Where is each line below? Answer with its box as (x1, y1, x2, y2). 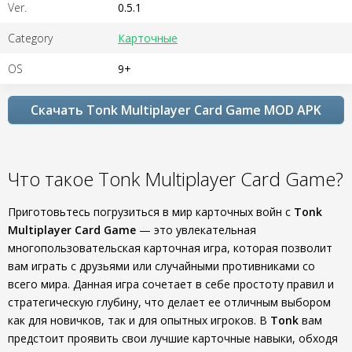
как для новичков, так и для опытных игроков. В (8, 313, 270, 328)
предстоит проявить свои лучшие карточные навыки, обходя (8, 331, 338, 346)
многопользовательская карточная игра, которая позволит (8, 240, 332, 255)
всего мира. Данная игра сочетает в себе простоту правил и (8, 277, 334, 291)
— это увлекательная (136, 222, 256, 237)
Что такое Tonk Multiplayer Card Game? (8, 166, 343, 192)
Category (8, 31, 53, 46)
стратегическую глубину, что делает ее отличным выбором (8, 295, 331, 310)
